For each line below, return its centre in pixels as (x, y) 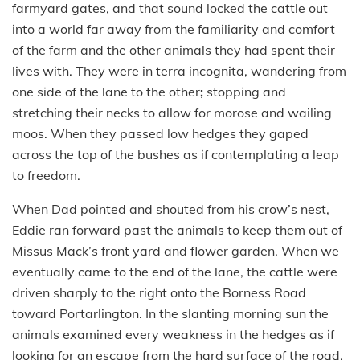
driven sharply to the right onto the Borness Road (159, 292)
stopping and (246, 91)
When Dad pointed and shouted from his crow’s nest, (171, 209)
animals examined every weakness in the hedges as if (173, 334)
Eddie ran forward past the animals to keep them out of (177, 229)
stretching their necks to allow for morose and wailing (172, 112)
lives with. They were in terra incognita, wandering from (179, 70)
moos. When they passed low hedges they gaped (160, 133)
